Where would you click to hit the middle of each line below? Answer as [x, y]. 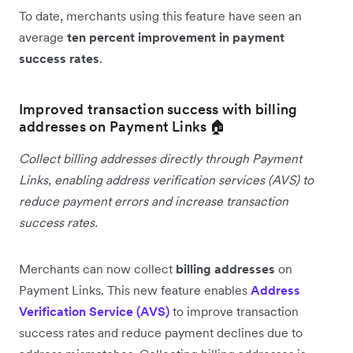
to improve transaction [234, 311]
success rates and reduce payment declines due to [161, 332]
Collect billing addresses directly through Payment [160, 158]
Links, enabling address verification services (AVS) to [166, 179]
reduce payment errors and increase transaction [154, 201]
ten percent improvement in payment [176, 37]
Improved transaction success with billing [158, 109]
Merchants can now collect [97, 268]
